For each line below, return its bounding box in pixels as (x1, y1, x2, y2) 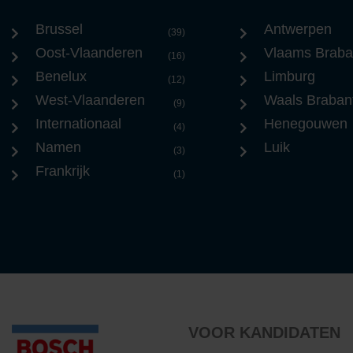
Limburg (264, 69, 315, 84)
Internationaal (35, 116, 121, 132)
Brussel (35, 21, 83, 37)
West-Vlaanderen (35, 92, 145, 108)
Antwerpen (264, 21, 332, 37)
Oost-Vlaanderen (35, 45, 143, 61)
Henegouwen (264, 116, 347, 132)
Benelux (35, 69, 87, 84)
